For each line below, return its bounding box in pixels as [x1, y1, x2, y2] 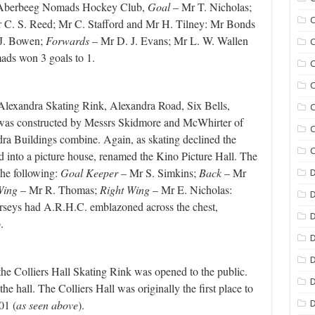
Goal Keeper [60, 165, 118, 181]
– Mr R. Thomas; [17, 182, 100, 198]
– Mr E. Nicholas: [149, 182, 232, 198]
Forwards [45, 33, 89, 49]
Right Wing [99, 182, 150, 198]
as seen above [15, 297, 78, 313]
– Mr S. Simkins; [117, 165, 199, 181]
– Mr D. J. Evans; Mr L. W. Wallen [89, 33, 248, 49]
